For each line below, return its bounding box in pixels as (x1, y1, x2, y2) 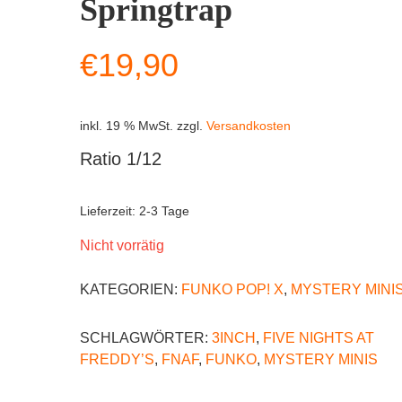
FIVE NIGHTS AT (263, 330, 374, 346)
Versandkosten (206, 118, 291, 134)
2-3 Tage (139, 204, 189, 219)
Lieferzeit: (80, 204, 139, 219)
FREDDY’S (80, 352, 154, 368)
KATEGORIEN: (80, 282, 181, 298)
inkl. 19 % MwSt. (80, 118, 173, 134)
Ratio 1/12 (80, 149, 162, 170)
